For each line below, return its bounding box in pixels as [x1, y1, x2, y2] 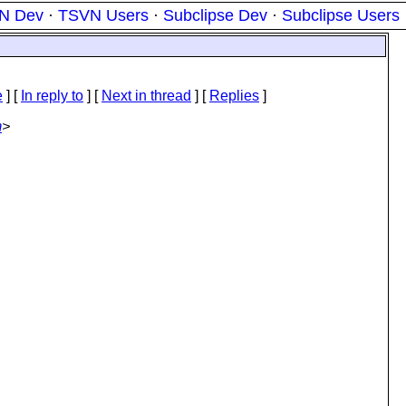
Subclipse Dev [163, 6, 267, 24]
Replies [209, 88, 259, 103]
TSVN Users [58, 6, 149, 24]
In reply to [21, 88, 83, 103]
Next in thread [101, 88, 191, 103]
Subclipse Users [282, 6, 400, 24]
